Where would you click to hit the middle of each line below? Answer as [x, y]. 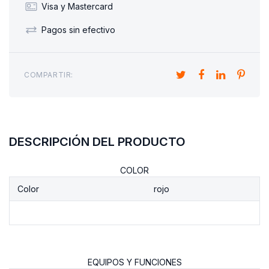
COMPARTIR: [49, 75]
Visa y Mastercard [77, 7]
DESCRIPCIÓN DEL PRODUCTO [97, 141]
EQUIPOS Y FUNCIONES [134, 262]
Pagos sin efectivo [78, 30]
